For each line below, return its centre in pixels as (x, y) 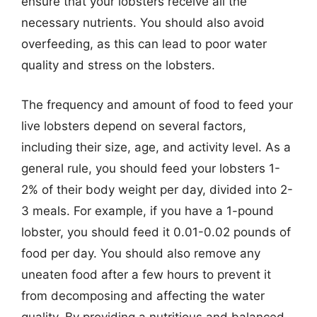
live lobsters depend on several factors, (134, 126)
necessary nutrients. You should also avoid (143, 23)
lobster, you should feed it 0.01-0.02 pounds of (156, 232)
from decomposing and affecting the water (143, 295)
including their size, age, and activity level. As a (156, 147)
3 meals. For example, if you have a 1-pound (148, 211)
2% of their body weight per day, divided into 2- (157, 189)
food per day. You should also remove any (141, 253)
